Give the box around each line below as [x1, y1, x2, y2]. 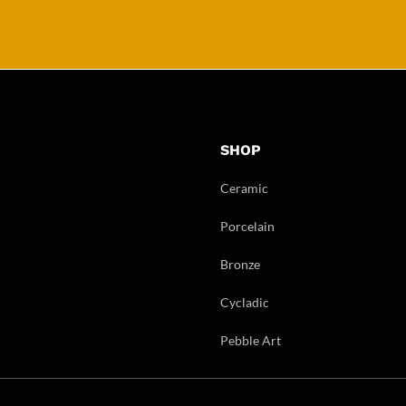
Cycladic [220, 294, 270, 310]
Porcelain [220, 217, 275, 234]
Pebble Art [220, 332, 282, 348]
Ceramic [220, 179, 269, 196]
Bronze [220, 256, 261, 272]
